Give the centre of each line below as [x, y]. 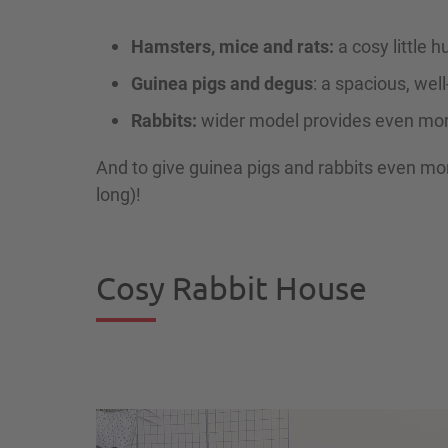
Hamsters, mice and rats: [232, 45]
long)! [118, 193]
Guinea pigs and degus [222, 82]
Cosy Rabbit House [231, 287]
